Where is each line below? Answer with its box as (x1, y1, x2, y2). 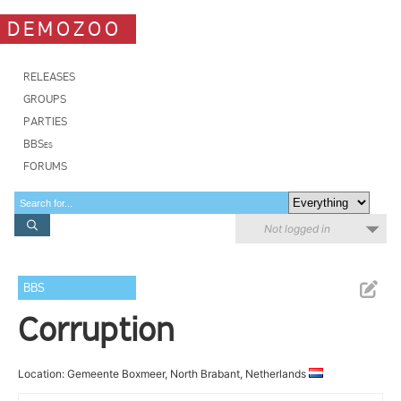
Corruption (18, 310, 175, 349)
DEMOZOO (7, 16, 122, 41)
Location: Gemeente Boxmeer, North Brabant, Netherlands (18, 367, 310, 380)
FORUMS (23, 159, 67, 173)
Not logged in (264, 222, 330, 235)
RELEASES (23, 70, 75, 83)
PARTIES (23, 115, 67, 128)
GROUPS (23, 92, 66, 106)
